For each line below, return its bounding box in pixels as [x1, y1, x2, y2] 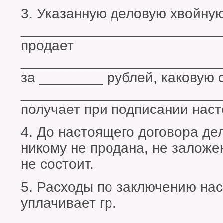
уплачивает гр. [21, 195, 116, 211]
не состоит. [21, 156, 94, 172]
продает [21, 38, 74, 54]
